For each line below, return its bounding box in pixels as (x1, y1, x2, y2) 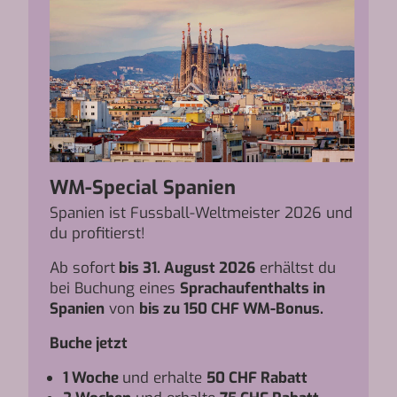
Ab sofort (50, 258, 115, 278)
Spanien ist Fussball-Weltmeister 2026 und (50, 203, 353, 223)
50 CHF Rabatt (206, 368, 307, 388)
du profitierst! (50, 223, 145, 244)
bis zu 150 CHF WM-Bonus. (139, 299, 323, 319)
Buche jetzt (50, 333, 128, 354)
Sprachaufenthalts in (180, 278, 325, 299)
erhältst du (255, 258, 336, 278)
